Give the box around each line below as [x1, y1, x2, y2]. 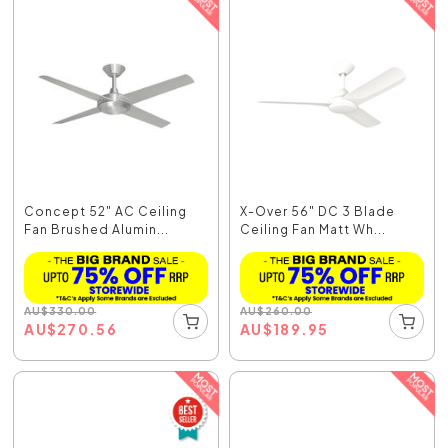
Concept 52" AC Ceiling [24, 204, 188, 220]
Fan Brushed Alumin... [24, 222, 170, 238]
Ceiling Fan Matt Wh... [240, 222, 386, 238]
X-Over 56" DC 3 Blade [240, 204, 395, 220]
